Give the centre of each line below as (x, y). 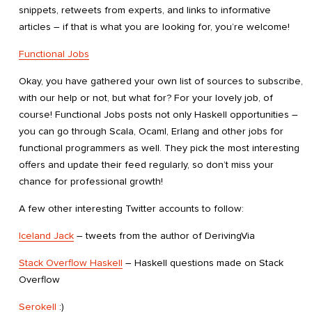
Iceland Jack (46, 236)
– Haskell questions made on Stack (203, 263)
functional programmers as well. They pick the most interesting (159, 148)
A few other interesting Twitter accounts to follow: (131, 208)
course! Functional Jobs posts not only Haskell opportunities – (158, 114)
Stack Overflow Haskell (71, 263)
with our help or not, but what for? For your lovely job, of (146, 97)
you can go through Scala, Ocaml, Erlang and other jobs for (151, 131)
